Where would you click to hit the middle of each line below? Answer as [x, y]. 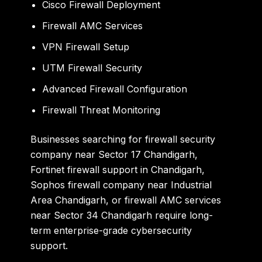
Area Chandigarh [68, 200]
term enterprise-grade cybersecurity [111, 231]
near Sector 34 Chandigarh [92, 216]
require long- [183, 216]
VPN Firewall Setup [86, 47]
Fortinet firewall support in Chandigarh [116, 170]
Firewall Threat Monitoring [101, 110]
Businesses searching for [88, 139]
